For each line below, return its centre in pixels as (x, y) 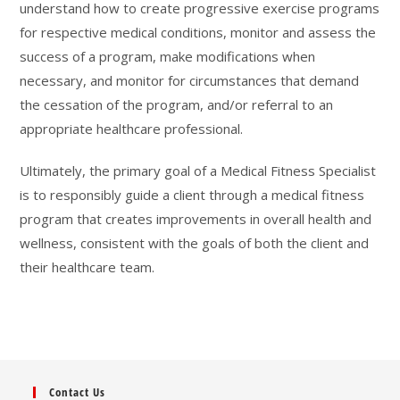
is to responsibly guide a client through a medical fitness (192, 195)
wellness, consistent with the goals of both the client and (195, 243)
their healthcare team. (87, 267)
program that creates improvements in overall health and (196, 219)
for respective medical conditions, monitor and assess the (198, 32)
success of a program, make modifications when (168, 56)
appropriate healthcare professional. (132, 129)
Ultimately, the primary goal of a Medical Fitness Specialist (198, 171)
